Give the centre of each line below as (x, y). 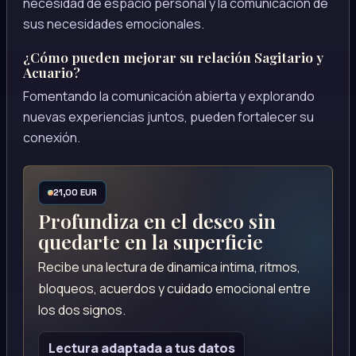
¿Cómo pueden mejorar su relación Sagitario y (173, 57)
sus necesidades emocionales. (114, 24)
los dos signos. (82, 310)
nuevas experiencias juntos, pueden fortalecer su (168, 117)
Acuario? (52, 72)
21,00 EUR (75, 193)
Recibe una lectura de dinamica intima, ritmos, (170, 267)
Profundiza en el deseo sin (157, 220)
